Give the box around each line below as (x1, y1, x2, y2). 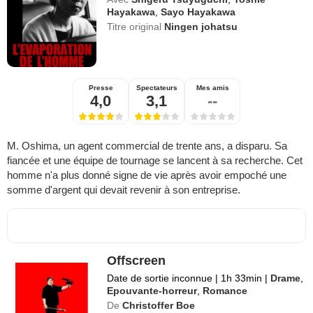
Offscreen (107, 253, 166, 268)
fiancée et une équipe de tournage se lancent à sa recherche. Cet (7, 154, 303, 166)
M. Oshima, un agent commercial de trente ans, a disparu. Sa (7, 139, 287, 152)
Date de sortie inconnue (107, 272, 216, 284)
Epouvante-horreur (107, 284, 198, 296)
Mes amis (196, 83, 229, 92)
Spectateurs (136, 83, 177, 92)
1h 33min (218, 272, 265, 284)
